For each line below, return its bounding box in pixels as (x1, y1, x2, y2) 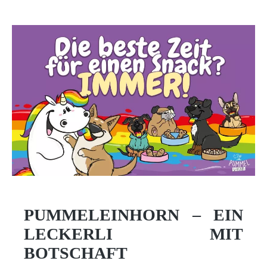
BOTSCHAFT (24, 244, 128, 263)
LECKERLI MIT (24, 225, 243, 244)
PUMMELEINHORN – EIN (24, 206, 243, 225)
